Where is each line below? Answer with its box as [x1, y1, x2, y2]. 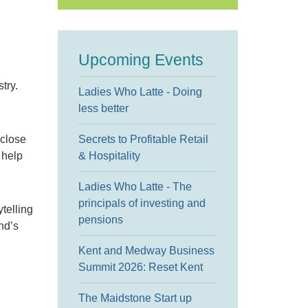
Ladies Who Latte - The [78, 181, 192, 192]
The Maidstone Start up [78, 292, 192, 304]
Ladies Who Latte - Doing [78, 86, 202, 98]
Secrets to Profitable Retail [78, 133, 208, 145]
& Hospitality [78, 150, 140, 162]
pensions [78, 214, 123, 225]
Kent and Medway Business [78, 245, 214, 256]
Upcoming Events [78, 51, 203, 69]
